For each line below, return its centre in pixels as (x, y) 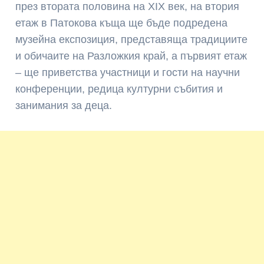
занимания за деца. (64, 105)
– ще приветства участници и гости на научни (128, 72)
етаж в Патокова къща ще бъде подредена (122, 23)
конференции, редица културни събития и (119, 89)
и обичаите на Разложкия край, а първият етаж (131, 56)
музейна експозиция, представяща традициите (132, 39)
